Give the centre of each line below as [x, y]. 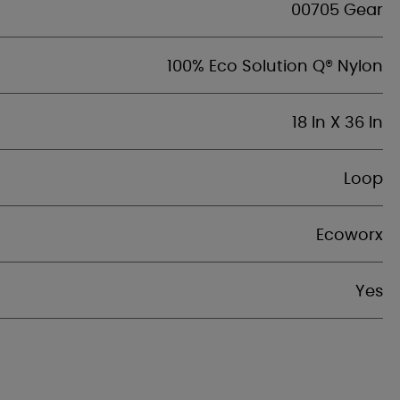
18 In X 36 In [337, 123]
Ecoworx [350, 236]
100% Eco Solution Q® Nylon [275, 67]
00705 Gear [337, 11]
